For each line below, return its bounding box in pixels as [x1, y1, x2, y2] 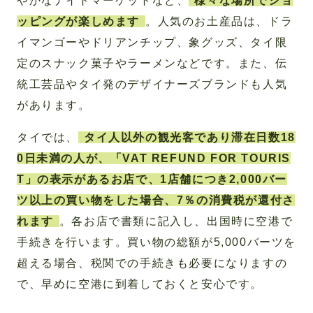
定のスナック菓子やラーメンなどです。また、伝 [17, 57, 288, 69]
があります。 [17, 99, 91, 111]
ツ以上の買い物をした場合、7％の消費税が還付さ [17, 194, 295, 206]
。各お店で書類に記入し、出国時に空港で [59, 214, 293, 227]
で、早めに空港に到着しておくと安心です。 [17, 277, 263, 290]
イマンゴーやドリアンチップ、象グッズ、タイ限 [17, 36, 288, 48]
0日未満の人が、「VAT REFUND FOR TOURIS [17, 152, 291, 164]
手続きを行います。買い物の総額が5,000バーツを [17, 235, 297, 248]
